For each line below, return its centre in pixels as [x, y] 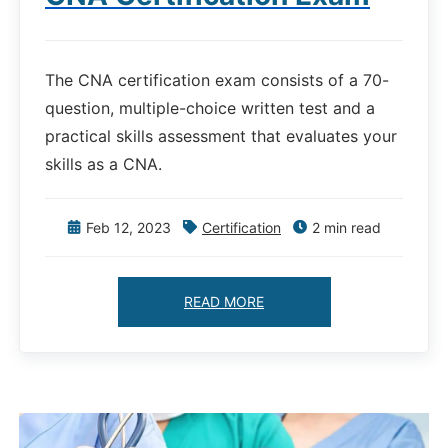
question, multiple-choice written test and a [210, 108]
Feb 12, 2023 [128, 228]
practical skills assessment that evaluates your [221, 136]
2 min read [346, 228]
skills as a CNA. [103, 164]
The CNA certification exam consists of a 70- [217, 80]
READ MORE [224, 302]
